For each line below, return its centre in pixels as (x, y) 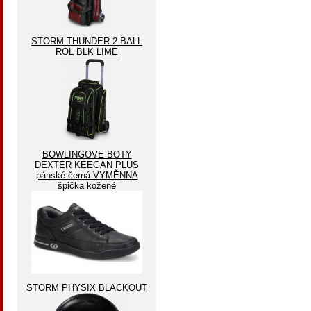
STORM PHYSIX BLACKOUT (87, 288)
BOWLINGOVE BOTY (87, 154)
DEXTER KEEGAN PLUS (87, 165)
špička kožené (87, 186)
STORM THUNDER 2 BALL (87, 41)
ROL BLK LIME (87, 52)
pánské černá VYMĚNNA (87, 175)
